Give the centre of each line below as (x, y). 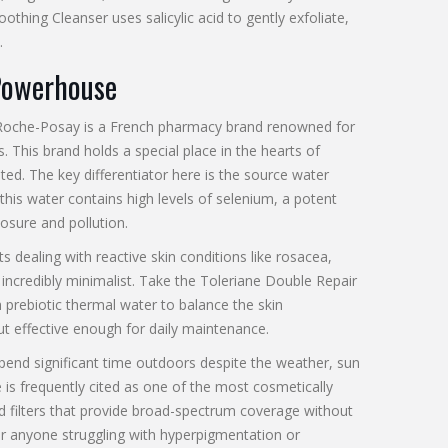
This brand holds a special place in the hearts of (163, 151)
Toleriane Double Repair (278, 281)
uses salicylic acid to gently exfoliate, (228, 18)
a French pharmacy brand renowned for (226, 127)
